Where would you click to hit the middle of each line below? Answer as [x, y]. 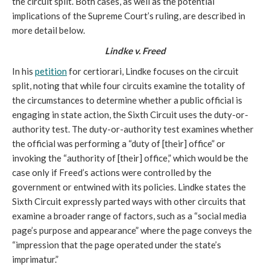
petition [51, 71]
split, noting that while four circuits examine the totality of [129, 85]
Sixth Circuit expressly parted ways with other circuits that [129, 201]
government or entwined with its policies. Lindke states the [129, 187]
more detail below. [49, 30]
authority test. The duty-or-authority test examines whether [133, 129]
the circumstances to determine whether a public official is [127, 100]
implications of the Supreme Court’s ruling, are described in [129, 15]
